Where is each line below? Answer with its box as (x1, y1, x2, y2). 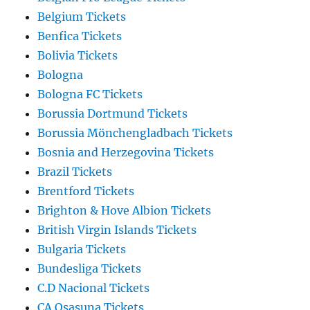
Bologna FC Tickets (37, 87, 143, 102)
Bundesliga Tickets (37, 262, 142, 276)
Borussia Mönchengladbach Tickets (37, 126, 233, 140)
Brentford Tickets (37, 184, 135, 199)
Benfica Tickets (37, 29, 122, 44)
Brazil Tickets (37, 165, 113, 179)
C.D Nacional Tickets (37, 281, 150, 295)
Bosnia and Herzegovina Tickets (37, 145, 215, 160)
